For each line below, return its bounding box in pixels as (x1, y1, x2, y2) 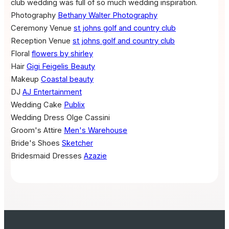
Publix (63, 100, 85, 109)
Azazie (83, 151, 107, 161)
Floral (10, 49, 30, 58)
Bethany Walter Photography (57, 10, 157, 20)
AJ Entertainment (22, 87, 82, 97)
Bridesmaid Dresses (10, 151, 82, 161)
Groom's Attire (10, 125, 62, 135)
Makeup (10, 74, 39, 84)
